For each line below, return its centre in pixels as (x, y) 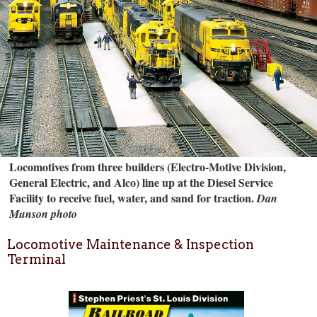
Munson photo (44, 213)
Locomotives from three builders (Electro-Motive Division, (148, 166)
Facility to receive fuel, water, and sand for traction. (132, 197)
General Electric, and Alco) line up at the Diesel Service (142, 182)
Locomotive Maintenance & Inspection (131, 245)
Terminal (36, 260)
